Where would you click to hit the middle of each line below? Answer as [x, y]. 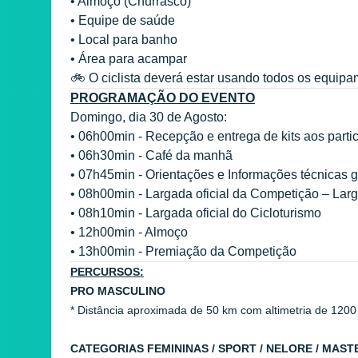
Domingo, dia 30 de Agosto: [149, 117]
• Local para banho [125, 39]
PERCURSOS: [107, 271]
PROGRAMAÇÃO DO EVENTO [163, 97]
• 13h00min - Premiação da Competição [183, 251]
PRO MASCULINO [118, 290]
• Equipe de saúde [123, 20]
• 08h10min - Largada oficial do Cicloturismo [196, 213]
